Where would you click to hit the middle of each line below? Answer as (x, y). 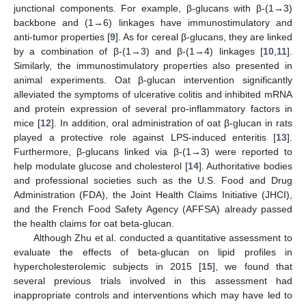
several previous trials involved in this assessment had (153, 280)
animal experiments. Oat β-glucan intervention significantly (153, 80)
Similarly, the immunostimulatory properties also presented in (153, 65)
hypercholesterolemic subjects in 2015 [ (108, 266)
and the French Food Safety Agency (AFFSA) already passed (153, 209)
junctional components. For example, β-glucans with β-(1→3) (153, 8)
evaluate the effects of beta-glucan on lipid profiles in (153, 252)
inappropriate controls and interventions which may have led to (153, 295)
